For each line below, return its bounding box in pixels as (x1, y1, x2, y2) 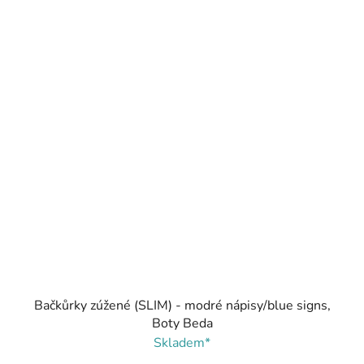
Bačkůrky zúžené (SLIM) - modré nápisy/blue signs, (33, 297, 331, 315)
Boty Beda (151, 314, 213, 333)
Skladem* (154, 334, 210, 353)
